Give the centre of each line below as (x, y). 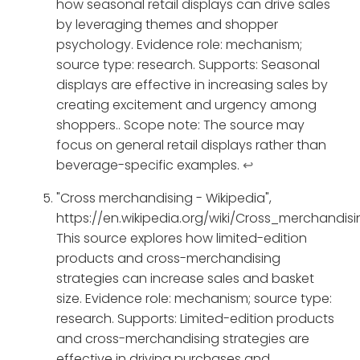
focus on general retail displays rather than (191, 145)
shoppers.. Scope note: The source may (180, 125)
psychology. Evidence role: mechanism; (179, 45)
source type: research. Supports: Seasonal (188, 65)
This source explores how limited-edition (182, 239)
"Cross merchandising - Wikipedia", (164, 198)
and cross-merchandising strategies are (183, 339)
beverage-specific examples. (149, 166)
